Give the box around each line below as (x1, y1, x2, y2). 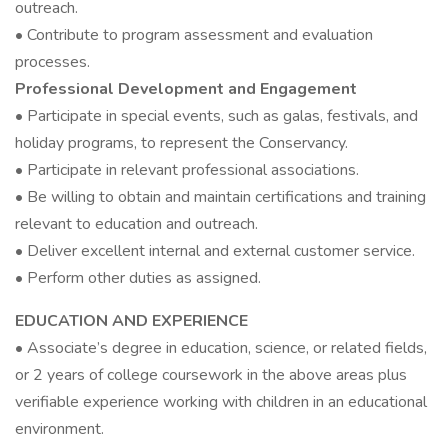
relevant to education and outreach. (15, 213, 258, 235)
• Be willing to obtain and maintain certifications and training (15, 186, 426, 208)
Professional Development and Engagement (15, 78, 357, 100)
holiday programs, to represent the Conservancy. (15, 132, 348, 154)
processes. (15, 51, 90, 73)
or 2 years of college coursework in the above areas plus (15, 364, 407, 386)
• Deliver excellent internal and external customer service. (15, 240, 415, 262)
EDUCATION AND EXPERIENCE (15, 310, 248, 332)
